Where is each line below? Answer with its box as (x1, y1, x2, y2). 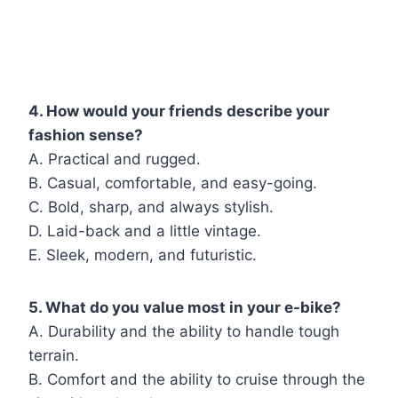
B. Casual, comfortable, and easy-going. (28, 173, 317, 192)
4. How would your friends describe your (28, 101, 330, 120)
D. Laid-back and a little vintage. (28, 221, 261, 240)
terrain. (28, 346, 79, 364)
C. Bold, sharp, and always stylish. (28, 197, 274, 216)
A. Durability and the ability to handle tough (28, 322, 339, 340)
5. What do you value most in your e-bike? (28, 298, 341, 316)
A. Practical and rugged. (28, 149, 201, 168)
